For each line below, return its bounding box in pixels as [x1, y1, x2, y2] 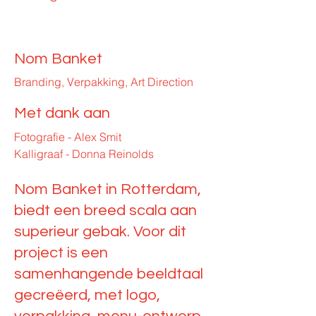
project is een [14, 245, 108, 261]
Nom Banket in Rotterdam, [14, 181, 201, 197]
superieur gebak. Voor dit [14, 224, 186, 240]
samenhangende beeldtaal [14, 266, 203, 282]
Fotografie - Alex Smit [14, 130, 124, 144]
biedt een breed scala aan [14, 202, 197, 219]
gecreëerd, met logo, [14, 287, 160, 303]
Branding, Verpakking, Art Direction [14, 75, 193, 89]
